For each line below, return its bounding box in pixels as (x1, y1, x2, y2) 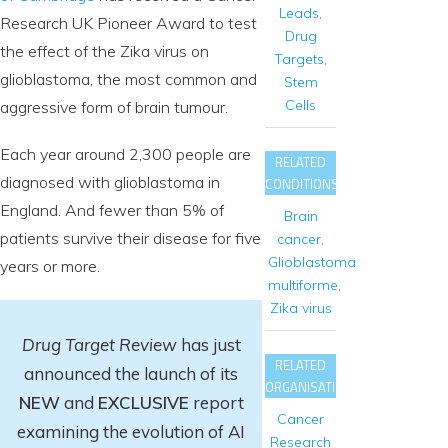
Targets (274, 50, 325, 69)
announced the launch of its (24, 363, 239, 385)
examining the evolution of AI (17, 421, 246, 443)
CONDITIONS (265, 173, 340, 194)
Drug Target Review (21, 334, 177, 356)
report (188, 392, 244, 414)
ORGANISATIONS (265, 376, 362, 397)
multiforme (267, 275, 338, 294)
